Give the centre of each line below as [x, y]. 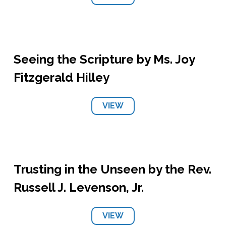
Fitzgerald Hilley [61, 77]
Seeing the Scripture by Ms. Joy [104, 59]
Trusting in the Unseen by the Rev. [112, 169]
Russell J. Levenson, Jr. [78, 187]
